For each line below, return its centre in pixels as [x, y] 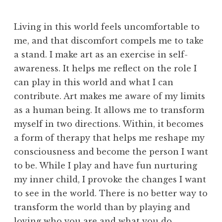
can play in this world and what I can [94, 82]
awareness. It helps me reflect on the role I [105, 68]
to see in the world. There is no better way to [111, 193]
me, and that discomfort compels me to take [109, 40]
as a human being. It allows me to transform [109, 110]
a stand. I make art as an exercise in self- [101, 54]
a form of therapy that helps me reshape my [109, 138]
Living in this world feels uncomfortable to [107, 27]
